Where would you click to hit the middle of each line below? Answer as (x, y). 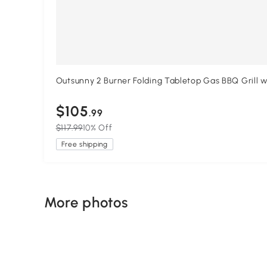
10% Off (97, 128)
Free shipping (84, 145)
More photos (86, 203)
